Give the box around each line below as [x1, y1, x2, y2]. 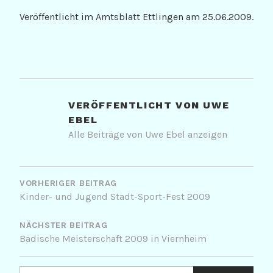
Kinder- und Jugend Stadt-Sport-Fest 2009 [19, 191, 210, 203]
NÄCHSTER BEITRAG [19, 220, 108, 231]
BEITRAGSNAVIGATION [19, 157, 229, 175]
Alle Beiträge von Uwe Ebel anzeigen [68, 129, 227, 141]
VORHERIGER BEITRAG [19, 178, 117, 189]
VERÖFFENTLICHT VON [68, 99, 204, 112]
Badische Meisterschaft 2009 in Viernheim [19, 233, 207, 245]
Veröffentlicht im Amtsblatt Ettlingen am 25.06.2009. [19, 11, 253, 23]
